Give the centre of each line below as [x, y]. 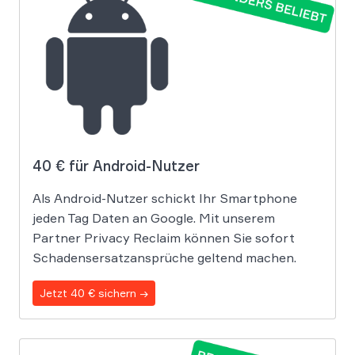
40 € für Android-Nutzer [116, 165]
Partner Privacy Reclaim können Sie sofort [164, 237]
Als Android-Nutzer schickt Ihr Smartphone [165, 198]
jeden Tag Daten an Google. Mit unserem [154, 218]
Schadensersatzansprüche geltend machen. [164, 257]
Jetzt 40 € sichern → [94, 292]
